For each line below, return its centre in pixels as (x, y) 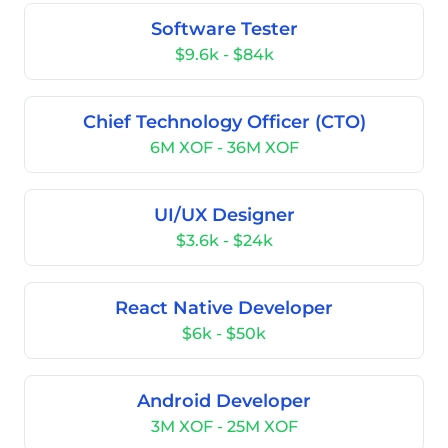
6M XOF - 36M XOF (224, 147)
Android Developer (224, 401)
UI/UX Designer (224, 215)
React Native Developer (224, 308)
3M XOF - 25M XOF (224, 426)
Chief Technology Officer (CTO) (224, 122)
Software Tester (224, 29)
